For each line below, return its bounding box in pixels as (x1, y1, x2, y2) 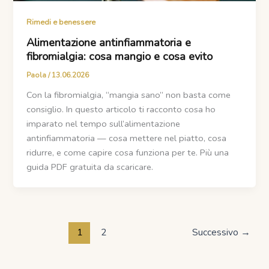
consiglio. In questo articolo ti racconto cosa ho (26, 103, 216, 115)
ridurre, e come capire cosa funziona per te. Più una (26, 146, 229, 159)
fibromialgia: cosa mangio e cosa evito (26, 49, 213, 64)
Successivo (192, 225, 241, 238)
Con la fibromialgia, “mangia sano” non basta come (26, 88, 231, 101)
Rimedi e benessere (26, 17, 96, 28)
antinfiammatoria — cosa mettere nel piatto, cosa (26, 131, 227, 144)
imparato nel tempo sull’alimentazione (26, 117, 181, 130)
